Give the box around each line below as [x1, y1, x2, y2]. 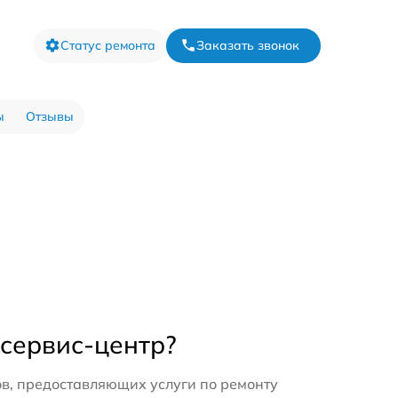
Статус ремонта [60, 36, 155, 53]
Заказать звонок [196, 36, 299, 53]
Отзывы [25, 108, 74, 125]
